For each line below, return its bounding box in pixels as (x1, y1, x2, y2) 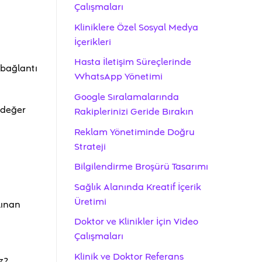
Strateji (74, 140, 106, 153)
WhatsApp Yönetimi (74, 70, 163, 84)
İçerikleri (74, 35, 111, 49)
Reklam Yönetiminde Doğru (74, 125, 195, 139)
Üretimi (74, 195, 106, 208)
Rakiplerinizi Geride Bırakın (74, 105, 194, 118)
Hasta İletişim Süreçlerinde (74, 56, 191, 69)
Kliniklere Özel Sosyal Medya (74, 20, 198, 34)
